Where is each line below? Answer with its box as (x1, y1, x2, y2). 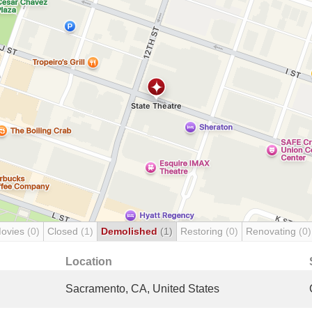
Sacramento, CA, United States (65, 283, 219, 295)
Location (65, 256, 112, 267)
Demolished (101, 226, 160, 237)
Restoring (180, 226, 226, 237)
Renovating (246, 226, 299, 237)
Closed (47, 226, 81, 237)
